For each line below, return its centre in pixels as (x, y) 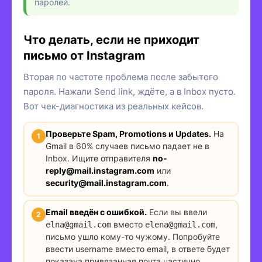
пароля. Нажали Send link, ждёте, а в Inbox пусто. (130, 91)
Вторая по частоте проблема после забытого (121, 77)
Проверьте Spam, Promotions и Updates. (128, 134)
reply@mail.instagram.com (100, 171)
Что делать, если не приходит (111, 39)
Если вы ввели (177, 212)
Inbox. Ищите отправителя (99, 158)
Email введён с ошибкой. (96, 212)
